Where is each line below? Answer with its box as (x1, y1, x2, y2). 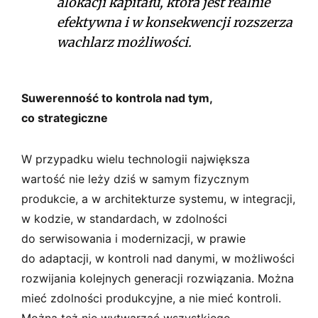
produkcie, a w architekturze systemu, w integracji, (21, 191, 295, 206)
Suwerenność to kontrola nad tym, (21, 90, 212, 105)
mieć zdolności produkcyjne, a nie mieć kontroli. (21, 290, 281, 305)
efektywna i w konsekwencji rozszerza (57, 13, 292, 31)
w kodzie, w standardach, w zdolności (21, 211, 227, 226)
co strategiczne (21, 110, 108, 125)
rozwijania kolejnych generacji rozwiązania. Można (21, 270, 294, 285)
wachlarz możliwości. (57, 33, 192, 50)
